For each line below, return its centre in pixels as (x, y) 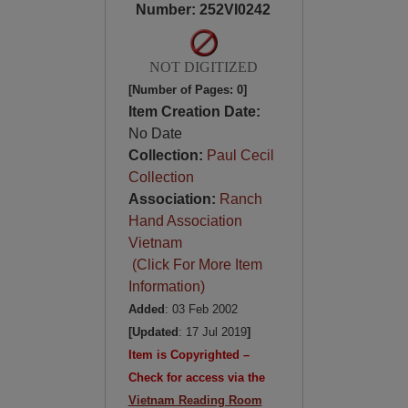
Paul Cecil (240, 155)
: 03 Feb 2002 (201, 309)
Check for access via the (196, 377)
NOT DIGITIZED (204, 67)
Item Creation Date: (194, 112)
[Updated (153, 332)
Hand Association (185, 221)
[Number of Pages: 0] (187, 90)
